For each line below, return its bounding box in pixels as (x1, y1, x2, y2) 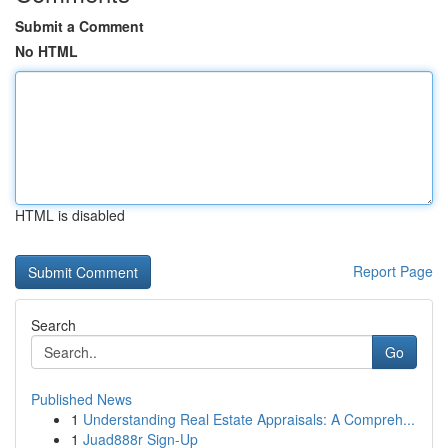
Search (31, 315, 76, 335)
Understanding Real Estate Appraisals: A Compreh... (83, 409, 415, 429)
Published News (31, 389, 132, 409)
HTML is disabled (15, 205, 125, 225)
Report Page (353, 261, 433, 281)
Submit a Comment (15, 16, 144, 36)
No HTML (15, 41, 78, 61)
